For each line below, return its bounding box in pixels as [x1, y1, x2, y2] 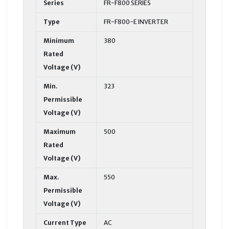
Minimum [43, 36, 74, 44]
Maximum [43, 127, 76, 135]
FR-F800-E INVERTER [104, 17, 168, 26]
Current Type [43, 218, 86, 226]
